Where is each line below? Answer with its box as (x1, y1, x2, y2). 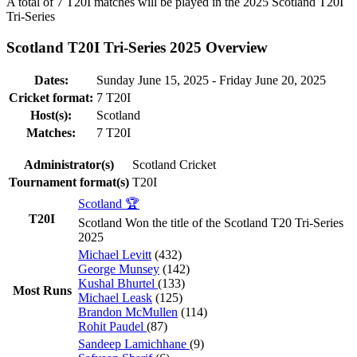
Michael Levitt (78, 248, 151, 262)
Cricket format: (9, 91, 93, 105)
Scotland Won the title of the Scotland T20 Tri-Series (78, 216, 343, 230)
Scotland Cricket (132, 158, 216, 172)
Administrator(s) (24, 158, 114, 172)
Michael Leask (78, 291, 152, 305)
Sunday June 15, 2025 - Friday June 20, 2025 (96, 73, 326, 88)
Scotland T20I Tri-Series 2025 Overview (6, 38, 268, 56)
